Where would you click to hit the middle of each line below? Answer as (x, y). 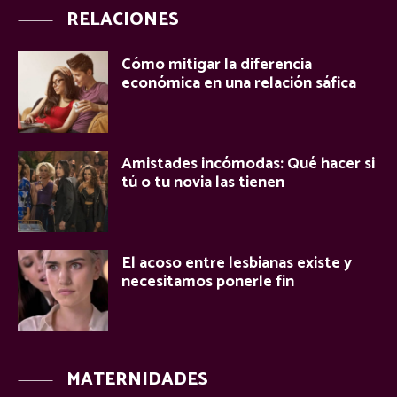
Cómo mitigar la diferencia (217, 65)
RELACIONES (123, 20)
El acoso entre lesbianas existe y (237, 263)
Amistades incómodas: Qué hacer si (248, 164)
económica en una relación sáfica (239, 84)
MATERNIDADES (137, 379)
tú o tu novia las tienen (203, 183)
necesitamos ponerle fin (208, 281)
